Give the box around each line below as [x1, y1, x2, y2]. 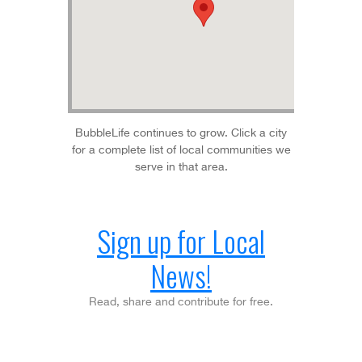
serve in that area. [134, 162, 228, 173]
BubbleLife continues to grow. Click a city [75, 128, 287, 139]
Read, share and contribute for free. [89, 297, 273, 308]
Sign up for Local [97, 219, 265, 262]
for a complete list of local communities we [71, 145, 291, 156]
